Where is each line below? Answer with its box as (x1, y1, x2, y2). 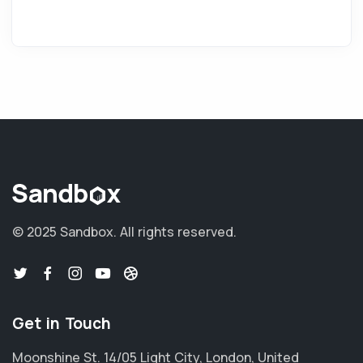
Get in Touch (12, 313, 111, 334)
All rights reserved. (120, 223, 237, 241)
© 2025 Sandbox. (12, 223, 120, 241)
